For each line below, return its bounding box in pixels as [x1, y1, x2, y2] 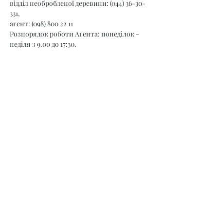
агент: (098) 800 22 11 [10, 19, 73, 28]
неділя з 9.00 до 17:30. [10, 39, 76, 49]
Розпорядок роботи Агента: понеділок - [10, 29, 141, 38]
